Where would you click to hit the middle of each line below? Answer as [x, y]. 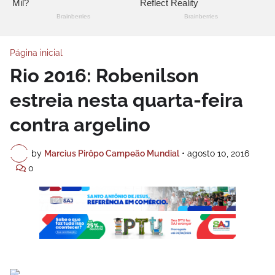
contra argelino [80, 125]
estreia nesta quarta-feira [126, 100]
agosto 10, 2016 [218, 153]
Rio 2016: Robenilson [104, 76]
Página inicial [36, 53]
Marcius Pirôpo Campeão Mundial [112, 153]
